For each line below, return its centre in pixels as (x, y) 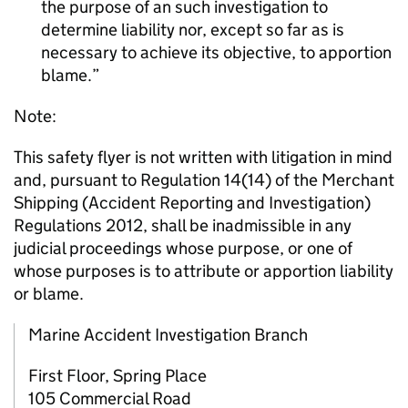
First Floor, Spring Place (117, 376)
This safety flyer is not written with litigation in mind (203, 158)
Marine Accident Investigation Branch (168, 335)
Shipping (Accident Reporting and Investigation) (192, 203)
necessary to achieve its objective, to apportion (216, 53)
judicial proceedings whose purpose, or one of (183, 249)
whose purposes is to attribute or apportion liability (204, 271)
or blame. (49, 294)
